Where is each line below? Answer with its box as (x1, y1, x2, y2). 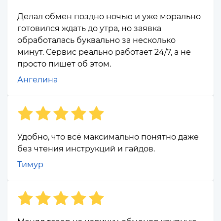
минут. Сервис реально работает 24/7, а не (17, 47, 191, 57)
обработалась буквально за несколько (17, 36, 176, 45)
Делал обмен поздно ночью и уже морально (17, 12, 201, 22)
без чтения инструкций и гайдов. (17, 144, 155, 154)
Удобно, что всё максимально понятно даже (17, 132, 199, 142)
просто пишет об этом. (17, 59, 111, 69)
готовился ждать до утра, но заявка (17, 24, 161, 34)
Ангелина (17, 75, 58, 85)
